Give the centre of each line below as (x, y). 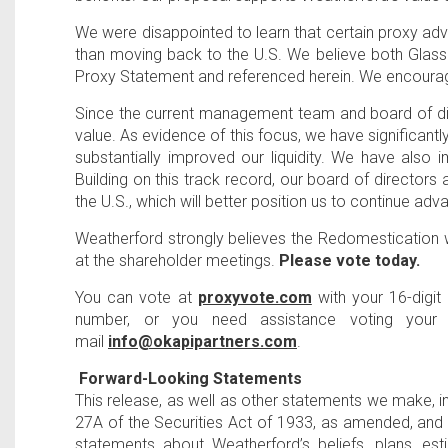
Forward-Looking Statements (190, 378)
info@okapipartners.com (202, 341)
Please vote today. (349, 260)
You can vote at (136, 297)
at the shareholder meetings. (177, 260)
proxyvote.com (254, 297)
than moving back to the (165, 54)
